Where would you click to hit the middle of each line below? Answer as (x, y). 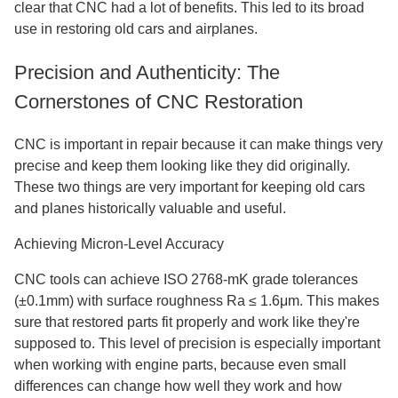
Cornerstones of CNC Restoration (159, 102)
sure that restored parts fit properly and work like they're (187, 322)
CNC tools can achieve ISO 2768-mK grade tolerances (186, 279)
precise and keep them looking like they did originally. (182, 166)
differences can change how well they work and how (178, 386)
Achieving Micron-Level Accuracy (119, 244)
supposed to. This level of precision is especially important (197, 343)
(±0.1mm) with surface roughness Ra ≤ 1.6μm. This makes (197, 301)
